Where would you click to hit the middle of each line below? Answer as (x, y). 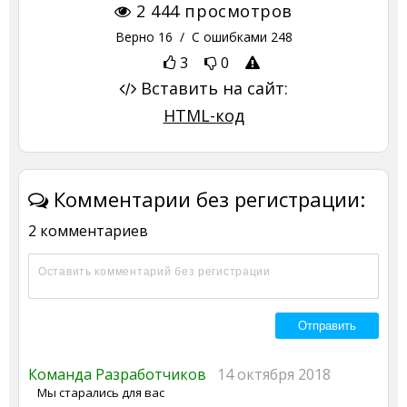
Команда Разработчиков (123, 374)
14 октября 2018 (274, 374)
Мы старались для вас (101, 392)
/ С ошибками (221, 36)
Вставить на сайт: (212, 88)
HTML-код (203, 115)
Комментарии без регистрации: (207, 199)
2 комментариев (88, 230)
